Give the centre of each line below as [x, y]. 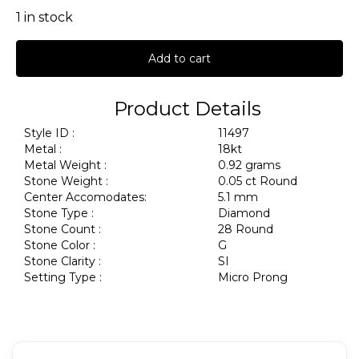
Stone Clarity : [63, 261]
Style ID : [49, 133]
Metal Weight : [65, 165]
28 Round [247, 229]
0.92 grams [251, 165]
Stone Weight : [66, 181]
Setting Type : [63, 277]
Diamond [246, 213]
